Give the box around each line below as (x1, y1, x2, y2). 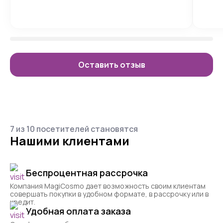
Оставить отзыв (78, 59, 145, 70)
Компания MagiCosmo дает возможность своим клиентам (10, 181, 206, 191)
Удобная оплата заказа (26, 205, 131, 218)
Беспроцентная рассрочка (26, 167, 148, 179)
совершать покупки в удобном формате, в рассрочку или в (10, 189, 209, 199)
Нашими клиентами (10, 132, 129, 149)
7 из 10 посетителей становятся (10, 123, 138, 135)
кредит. (10, 197, 35, 207)
